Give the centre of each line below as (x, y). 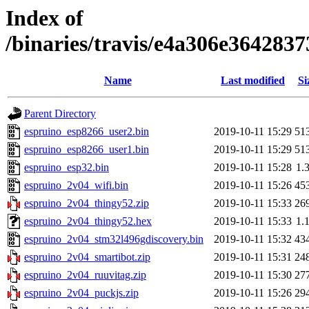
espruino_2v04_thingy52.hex (88, 221)
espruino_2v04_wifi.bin (76, 186)
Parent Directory (60, 114)
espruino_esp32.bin (67, 168)
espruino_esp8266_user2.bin (87, 132)
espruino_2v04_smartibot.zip (87, 257)
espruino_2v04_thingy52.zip (87, 203)
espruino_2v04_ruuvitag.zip (85, 275)
